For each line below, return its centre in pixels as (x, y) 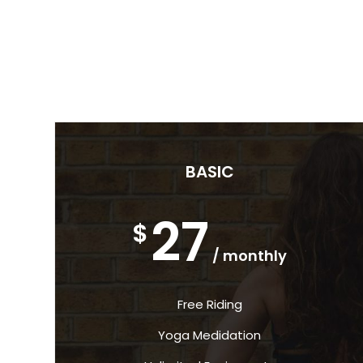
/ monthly (250, 256)
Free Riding (209, 305)
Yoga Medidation (210, 335)
